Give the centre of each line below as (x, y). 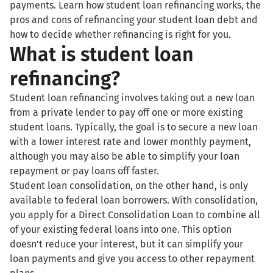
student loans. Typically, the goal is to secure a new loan (134, 127)
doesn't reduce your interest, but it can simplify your (126, 244)
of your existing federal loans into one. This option (121, 230)
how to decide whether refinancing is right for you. (120, 35)
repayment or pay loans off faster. (84, 171)
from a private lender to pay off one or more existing (126, 113)
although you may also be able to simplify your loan (125, 157)
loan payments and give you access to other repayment (132, 259)
